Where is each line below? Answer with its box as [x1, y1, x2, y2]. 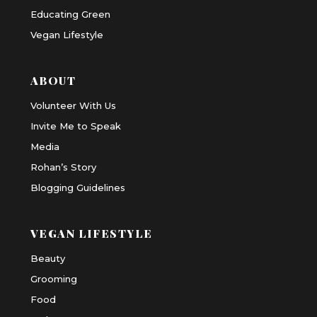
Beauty [30, 252, 65, 264]
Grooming [30, 272, 77, 284]
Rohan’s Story [30, 161, 96, 173]
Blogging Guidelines [30, 181, 125, 193]
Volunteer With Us [30, 99, 116, 111]
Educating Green [30, 8, 110, 20]
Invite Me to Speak [30, 120, 121, 132]
